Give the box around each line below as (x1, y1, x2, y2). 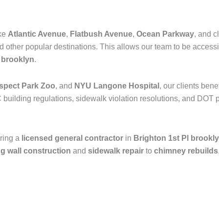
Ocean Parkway (136, 30, 194, 38)
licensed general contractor (22, 134, 123, 142)
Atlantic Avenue (8, 30, 66, 38)
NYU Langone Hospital (74, 82, 159, 90)
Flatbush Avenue (70, 30, 132, 38)
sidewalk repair (88, 147, 144, 155)
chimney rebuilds (154, 147, 218, 155)
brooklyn (1, 55, 34, 64)
